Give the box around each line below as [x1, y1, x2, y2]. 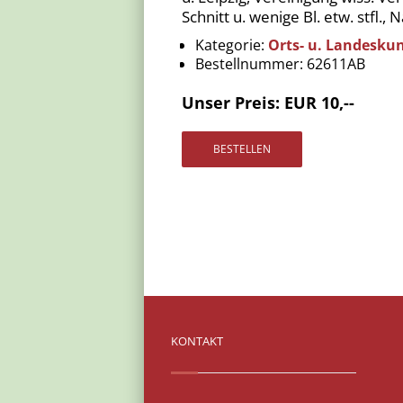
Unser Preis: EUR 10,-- [182, 91, 359, 113]
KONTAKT [171, 332, 223, 349]
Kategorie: [195, 34, 264, 55]
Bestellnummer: [195, 53, 303, 74]
